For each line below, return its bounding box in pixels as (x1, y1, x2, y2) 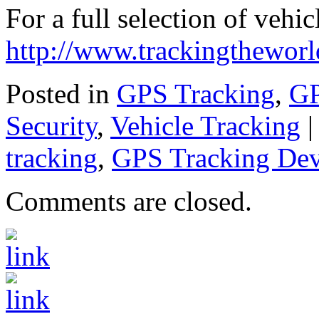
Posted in (6, 78, 110, 109)
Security (6, 110, 97, 141)
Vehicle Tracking (110, 110, 300, 141)
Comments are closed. (6, 185, 252, 216)
